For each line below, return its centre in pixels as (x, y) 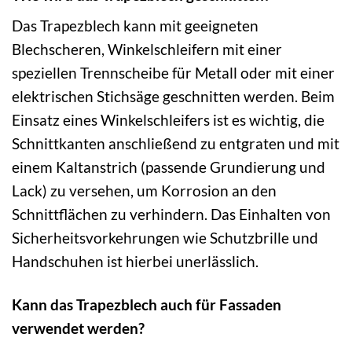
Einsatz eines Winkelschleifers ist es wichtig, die (168, 120)
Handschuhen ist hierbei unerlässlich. (135, 262)
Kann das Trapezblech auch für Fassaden (147, 305)
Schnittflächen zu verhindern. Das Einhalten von (171, 214)
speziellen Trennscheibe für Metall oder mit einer (173, 73)
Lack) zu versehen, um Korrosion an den (144, 191)
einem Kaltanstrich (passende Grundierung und (169, 167)
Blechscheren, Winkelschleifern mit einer (147, 49)
